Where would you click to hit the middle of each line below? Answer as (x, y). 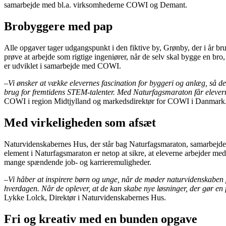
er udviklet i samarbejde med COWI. (63, 66)
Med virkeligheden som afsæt (80, 123)
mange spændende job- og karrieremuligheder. (78, 162)
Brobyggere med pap (58, 26)
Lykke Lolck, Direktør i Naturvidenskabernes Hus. (85, 197)
